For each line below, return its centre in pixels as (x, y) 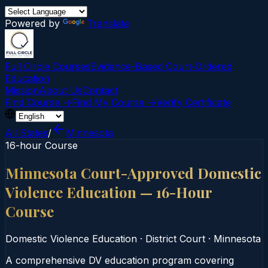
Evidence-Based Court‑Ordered (161, 66)
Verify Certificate (194, 102)
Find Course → (38, 102)
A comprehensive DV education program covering (120, 260)
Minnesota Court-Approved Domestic (133, 173)
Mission (22, 90)
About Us (61, 90)
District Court (175, 238)
